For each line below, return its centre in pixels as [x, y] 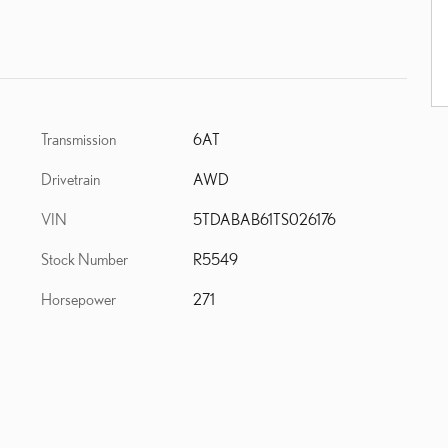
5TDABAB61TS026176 [264, 219]
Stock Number [84, 259]
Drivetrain [70, 179]
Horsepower [78, 299]
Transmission [78, 139]
